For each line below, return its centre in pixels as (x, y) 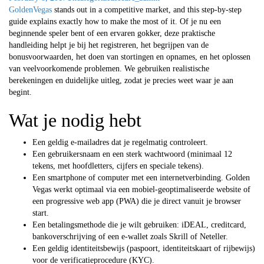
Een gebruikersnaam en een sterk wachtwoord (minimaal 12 (132, 154)
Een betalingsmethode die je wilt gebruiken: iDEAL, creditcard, (139, 225)
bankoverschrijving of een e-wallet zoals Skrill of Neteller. (130, 236)
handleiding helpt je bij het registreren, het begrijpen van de (109, 45)
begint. (20, 92)
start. (41, 213)
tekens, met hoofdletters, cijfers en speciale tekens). (118, 166)
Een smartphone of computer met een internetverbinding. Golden (141, 177)
